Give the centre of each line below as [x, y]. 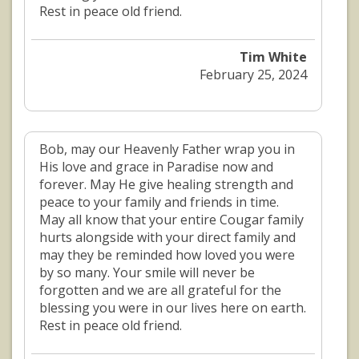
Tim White [274, 57]
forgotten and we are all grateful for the [160, 290]
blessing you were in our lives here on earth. [173, 308]
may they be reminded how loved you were [167, 255]
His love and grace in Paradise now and [156, 167]
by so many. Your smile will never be [147, 273]
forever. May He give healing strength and [166, 185]
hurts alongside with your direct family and [167, 238]
